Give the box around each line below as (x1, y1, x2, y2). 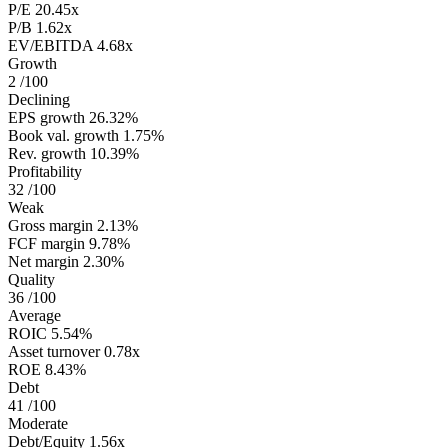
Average (8, 307, 61, 325)
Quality (8, 271, 55, 289)
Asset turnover (8, 343, 100, 361)
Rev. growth (8, 145, 86, 163)
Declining (8, 91, 70, 109)
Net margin (8, 253, 79, 271)
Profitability (8, 163, 82, 181)
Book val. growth (8, 127, 119, 145)
